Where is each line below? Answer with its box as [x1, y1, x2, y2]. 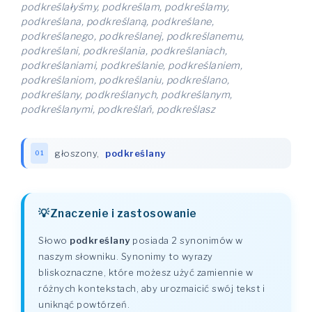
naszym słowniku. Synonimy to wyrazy [38, 251, 213, 262]
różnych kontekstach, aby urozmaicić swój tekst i [38, 283, 265, 294]
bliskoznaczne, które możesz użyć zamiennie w [38, 267, 253, 278]
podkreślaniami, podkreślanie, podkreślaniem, [21, 59, 242, 72]
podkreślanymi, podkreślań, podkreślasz [21, 103, 215, 116]
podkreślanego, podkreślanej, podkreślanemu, [21, 30, 244, 42]
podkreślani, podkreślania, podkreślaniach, [21, 45, 227, 57]
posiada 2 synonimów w [130, 235, 243, 246]
